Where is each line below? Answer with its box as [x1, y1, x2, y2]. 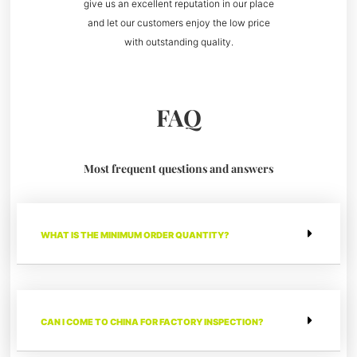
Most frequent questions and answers [84, 161, 273, 177]
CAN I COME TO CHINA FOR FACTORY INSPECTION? [41, 316, 265, 328]
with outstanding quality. [124, 36, 233, 49]
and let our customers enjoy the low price [87, 17, 270, 29]
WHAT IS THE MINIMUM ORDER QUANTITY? [41, 229, 230, 241]
